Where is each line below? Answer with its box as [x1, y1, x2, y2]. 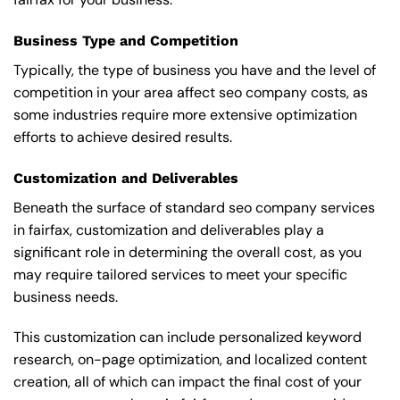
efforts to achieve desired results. [13, 127, 232, 146]
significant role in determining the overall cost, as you [13, 242, 362, 262]
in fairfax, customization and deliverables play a [13, 220, 324, 239]
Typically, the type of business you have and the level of [13, 60, 376, 79]
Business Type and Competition [13, 31, 238, 49]
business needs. [13, 287, 118, 306]
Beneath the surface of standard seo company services [13, 197, 375, 217]
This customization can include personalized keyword [13, 328, 362, 347]
